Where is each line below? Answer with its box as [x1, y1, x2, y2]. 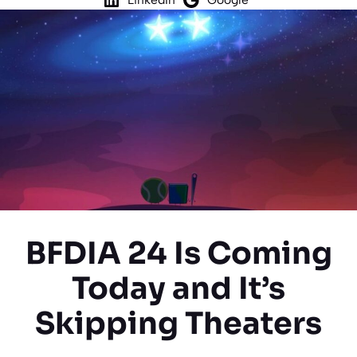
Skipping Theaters [35, 304, 322, 343]
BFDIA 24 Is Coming [25, 233, 332, 273]
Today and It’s [72, 269, 285, 308]
